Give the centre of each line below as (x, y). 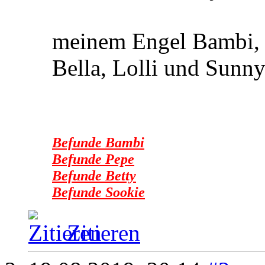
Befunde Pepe (93, 159)
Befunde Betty (94, 176)
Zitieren (104, 233)
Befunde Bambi (98, 143)
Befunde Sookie (98, 192)
